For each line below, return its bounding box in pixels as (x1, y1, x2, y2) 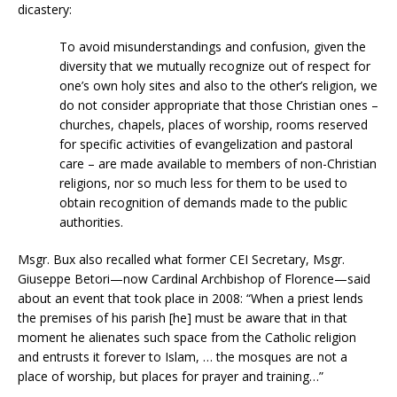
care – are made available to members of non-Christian (59, 155, 378, 173)
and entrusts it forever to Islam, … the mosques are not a (18, 348, 347, 366)
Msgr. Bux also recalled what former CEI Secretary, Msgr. (18, 251, 345, 269)
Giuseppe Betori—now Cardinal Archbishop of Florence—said (18, 270, 370, 288)
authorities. (59, 214, 124, 231)
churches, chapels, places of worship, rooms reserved (59, 116, 369, 134)
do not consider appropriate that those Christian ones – (59, 97, 379, 114)
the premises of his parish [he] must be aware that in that (18, 309, 347, 327)
